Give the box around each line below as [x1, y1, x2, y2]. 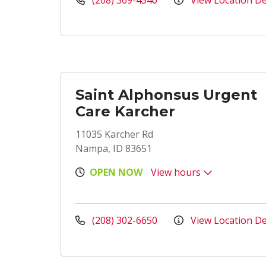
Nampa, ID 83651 [75, 142, 152, 155]
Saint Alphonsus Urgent [75, 86, 257, 103]
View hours [151, 166, 203, 179]
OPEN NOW [90, 166, 142, 179]
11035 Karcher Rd [75, 128, 153, 141]
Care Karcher [75, 103, 175, 120]
